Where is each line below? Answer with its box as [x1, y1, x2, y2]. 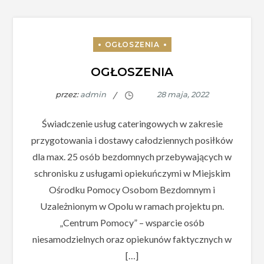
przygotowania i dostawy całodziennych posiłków [31, 134, 233, 146]
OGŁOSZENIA [91, 65, 173, 80]
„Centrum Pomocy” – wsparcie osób [60, 216, 204, 228]
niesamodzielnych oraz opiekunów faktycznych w [32, 233, 232, 245]
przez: [55, 90, 80, 100]
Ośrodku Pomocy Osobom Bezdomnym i [49, 183, 215, 195]
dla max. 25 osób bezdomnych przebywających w [32, 150, 232, 162]
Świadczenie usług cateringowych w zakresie [41, 117, 223, 129]
